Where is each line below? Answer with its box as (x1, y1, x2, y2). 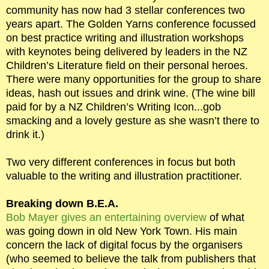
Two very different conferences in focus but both (6, 156, 235, 168)
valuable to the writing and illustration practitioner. (6, 169, 242, 182)
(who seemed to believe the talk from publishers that (6, 252, 256, 265)
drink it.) (6, 128, 44, 141)
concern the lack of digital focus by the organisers (6, 238, 243, 251)
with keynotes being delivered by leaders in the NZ (6, 45, 247, 58)
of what (207, 211, 244, 223)
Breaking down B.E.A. (6, 197, 118, 210)
